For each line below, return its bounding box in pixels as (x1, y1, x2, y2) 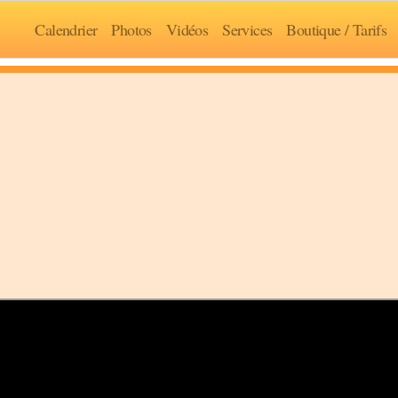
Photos (111, 18, 152, 40)
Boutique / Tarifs (286, 18, 387, 40)
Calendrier (35, 18, 98, 40)
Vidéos (165, 18, 209, 40)
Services (222, 18, 273, 40)
